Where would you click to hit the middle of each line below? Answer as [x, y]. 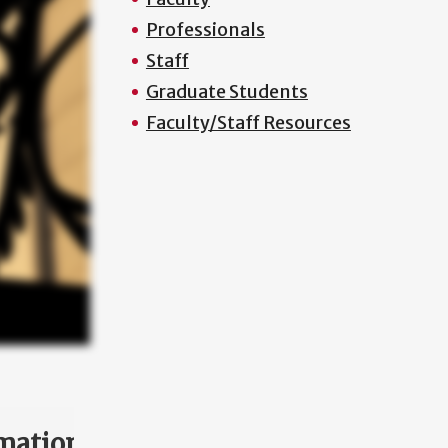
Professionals [205, 29]
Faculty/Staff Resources [248, 122]
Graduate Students [226, 91]
